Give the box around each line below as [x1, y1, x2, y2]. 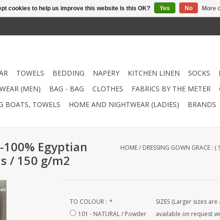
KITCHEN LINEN [128, 68, 180, 78]
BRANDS [188, 100, 216, 109]
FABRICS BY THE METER [132, 84, 211, 93]
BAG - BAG [49, 84, 84, 93]
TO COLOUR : [69, 197, 109, 206]
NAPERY [93, 68, 119, 78]
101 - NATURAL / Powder [78, 210, 146, 218]
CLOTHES [92, 84, 123, 93]
